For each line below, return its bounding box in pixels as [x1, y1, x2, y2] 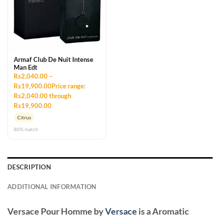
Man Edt [14, 63, 37, 72]
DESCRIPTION [7, 163, 51, 171]
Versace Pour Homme [7, 206, 92, 217]
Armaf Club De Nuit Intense [14, 55, 93, 64]
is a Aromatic [138, 206, 189, 217]
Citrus [17, 114, 31, 121]
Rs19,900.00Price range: [14, 82, 85, 90]
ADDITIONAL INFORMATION [7, 183, 97, 191]
